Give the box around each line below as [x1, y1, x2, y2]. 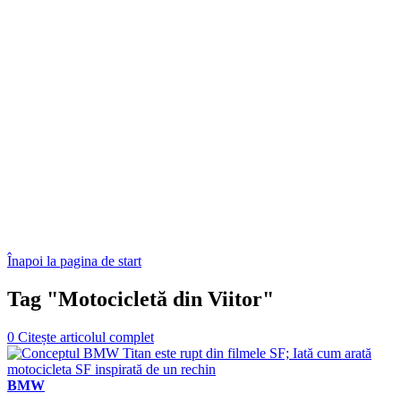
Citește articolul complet [18, 328, 154, 345]
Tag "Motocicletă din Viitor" [7, 286, 274, 311]
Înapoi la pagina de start [7, 253, 141, 269]
